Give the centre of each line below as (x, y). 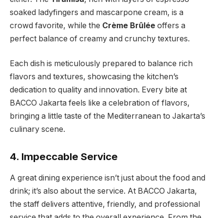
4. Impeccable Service (64, 157)
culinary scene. (37, 129)
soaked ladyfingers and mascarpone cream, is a (97, 12)
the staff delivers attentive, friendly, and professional (105, 204)
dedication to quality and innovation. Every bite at (98, 90)
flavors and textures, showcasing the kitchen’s (94, 77)
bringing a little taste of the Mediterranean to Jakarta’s (108, 116)
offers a (170, 25)
